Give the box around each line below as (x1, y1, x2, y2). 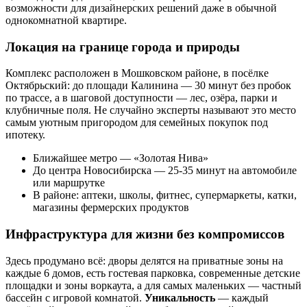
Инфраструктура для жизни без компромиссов (5, 226, 284, 241)
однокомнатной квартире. (5, 14, 127, 26)
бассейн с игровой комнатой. (5, 291, 145, 304)
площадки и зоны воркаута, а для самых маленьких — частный (5, 279, 302, 291)
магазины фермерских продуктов (33, 201, 189, 214)
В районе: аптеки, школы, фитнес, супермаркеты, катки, (33, 189, 297, 201)
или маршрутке (33, 177, 105, 189)
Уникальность (145, 291, 215, 304)
